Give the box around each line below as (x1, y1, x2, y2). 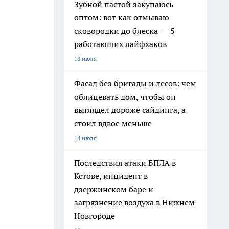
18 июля (74, 55, 97, 62)
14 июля (74, 134, 97, 142)
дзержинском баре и (74, 184, 153, 194)
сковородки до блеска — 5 (74, 26, 175, 36)
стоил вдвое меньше (74, 118, 152, 128)
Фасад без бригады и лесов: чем (74, 78, 196, 88)
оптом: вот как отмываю (74, 12, 169, 22)
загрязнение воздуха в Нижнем (74, 197, 195, 208)
